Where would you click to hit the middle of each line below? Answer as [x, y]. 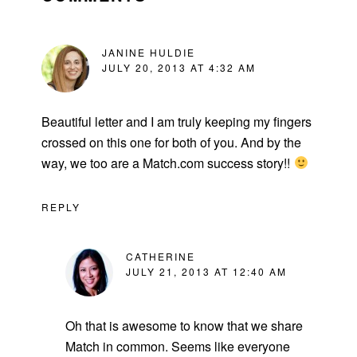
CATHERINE [161, 256]
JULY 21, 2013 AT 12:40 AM [207, 271]
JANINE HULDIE [149, 52]
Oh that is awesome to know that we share [184, 325]
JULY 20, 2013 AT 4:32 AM [179, 67]
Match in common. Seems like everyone [178, 346]
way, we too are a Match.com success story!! [168, 163]
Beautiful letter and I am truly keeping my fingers [177, 121]
